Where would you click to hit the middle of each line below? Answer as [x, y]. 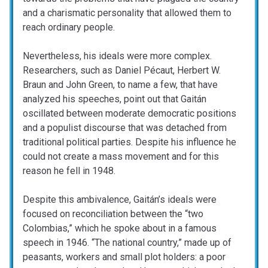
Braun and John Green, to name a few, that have [120, 85]
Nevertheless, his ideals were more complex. [117, 56]
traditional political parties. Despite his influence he [130, 142]
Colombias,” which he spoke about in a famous [120, 229]
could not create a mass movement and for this [121, 157]
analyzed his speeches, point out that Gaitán [115, 99]
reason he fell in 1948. [69, 171]
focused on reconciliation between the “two [113, 214]
